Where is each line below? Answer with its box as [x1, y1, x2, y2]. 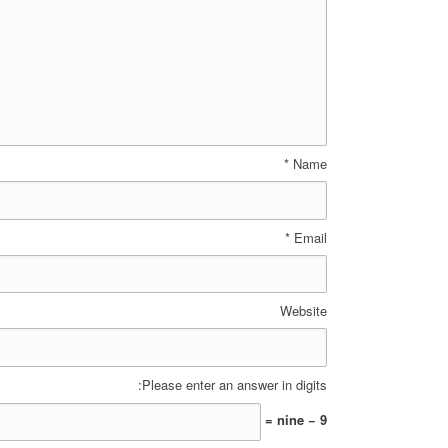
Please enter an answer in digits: [142, 374, 327, 394]
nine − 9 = [277, 410, 327, 430]
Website [280, 301, 327, 320]
